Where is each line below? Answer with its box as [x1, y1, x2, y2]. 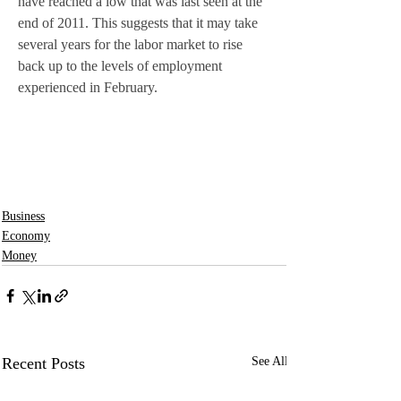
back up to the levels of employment [18, 58, 226, 74]
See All [252, 354, 288, 369]
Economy [2, 229, 50, 243]
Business [2, 209, 45, 224]
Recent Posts [2, 354, 85, 373]
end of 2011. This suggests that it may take [18, 15, 261, 31]
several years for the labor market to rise [18, 37, 246, 53]
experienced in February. [18, 80, 161, 96]
